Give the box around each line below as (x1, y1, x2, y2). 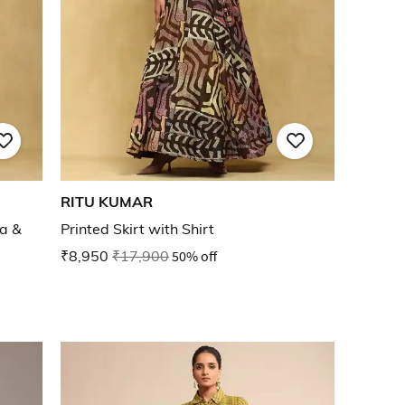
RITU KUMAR (61, 193, 153, 212)
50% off (172, 247, 217, 266)
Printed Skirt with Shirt (61, 220, 214, 239)
